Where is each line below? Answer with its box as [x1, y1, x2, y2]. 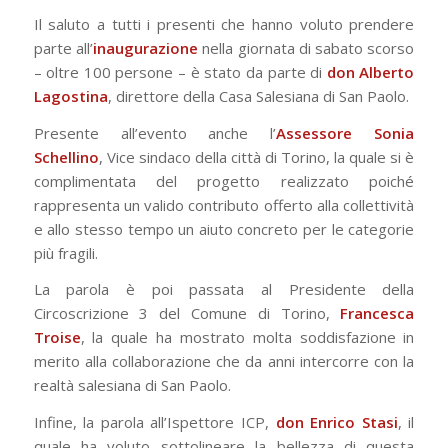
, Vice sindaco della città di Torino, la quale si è [98, 146, 415, 167]
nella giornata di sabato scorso [197, 37, 415, 58]
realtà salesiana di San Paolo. [33, 375, 231, 396]
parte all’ [33, 37, 93, 58]
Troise [33, 327, 81, 348]
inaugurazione [92, 37, 198, 58]
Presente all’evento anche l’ [33, 122, 277, 143]
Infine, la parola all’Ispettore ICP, [33, 412, 276, 432]
